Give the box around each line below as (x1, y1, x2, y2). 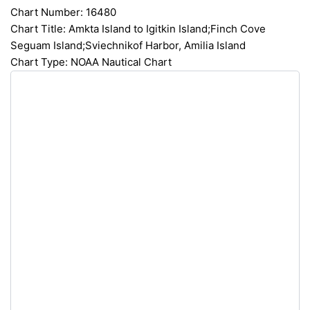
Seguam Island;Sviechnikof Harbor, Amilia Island (10, 39, 246, 52)
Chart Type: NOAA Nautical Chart (10, 55, 172, 69)
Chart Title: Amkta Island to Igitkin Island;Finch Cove (10, 22, 266, 35)
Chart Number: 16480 (10, 6, 116, 19)
